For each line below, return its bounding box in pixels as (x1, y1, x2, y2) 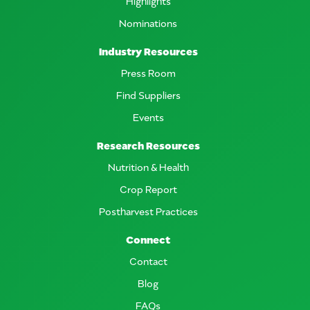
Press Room (120, 65, 176, 79)
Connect (126, 231, 170, 246)
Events (132, 109, 164, 123)
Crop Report (119, 181, 177, 195)
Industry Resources (98, 43, 198, 57)
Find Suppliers (116, 87, 181, 101)
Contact (129, 253, 167, 267)
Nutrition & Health (107, 159, 189, 173)
